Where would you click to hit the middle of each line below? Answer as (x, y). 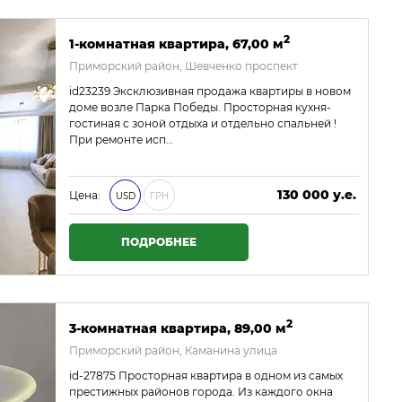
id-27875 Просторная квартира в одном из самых (206, 375)
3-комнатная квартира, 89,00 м (178, 328)
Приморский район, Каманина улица (173, 350)
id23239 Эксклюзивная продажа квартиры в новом (210, 91)
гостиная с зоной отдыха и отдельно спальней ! (203, 123)
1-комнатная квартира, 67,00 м (176, 44)
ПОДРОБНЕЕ (159, 242)
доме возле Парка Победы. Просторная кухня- (200, 107)
